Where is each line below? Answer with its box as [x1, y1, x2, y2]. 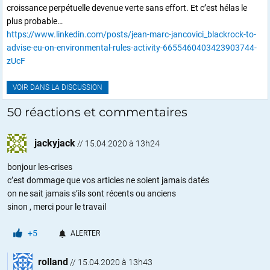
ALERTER [71, 228, 100, 237]
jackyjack [34, 137, 75, 149]
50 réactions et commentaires [7, 104, 187, 119]
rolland [38, 256, 68, 268]
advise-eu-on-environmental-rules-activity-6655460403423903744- [7, 42, 257, 52]
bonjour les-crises [7, 162, 72, 172]
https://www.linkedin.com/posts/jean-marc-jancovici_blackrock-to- [7, 29, 256, 39]
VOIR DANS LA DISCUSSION [13, 83, 102, 92]
